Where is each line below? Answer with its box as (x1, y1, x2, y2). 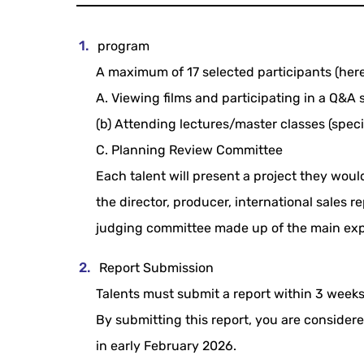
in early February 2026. (96, 338, 237, 354)
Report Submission (99, 260, 214, 276)
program (97, 38, 150, 54)
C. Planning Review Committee (96, 142, 284, 158)
